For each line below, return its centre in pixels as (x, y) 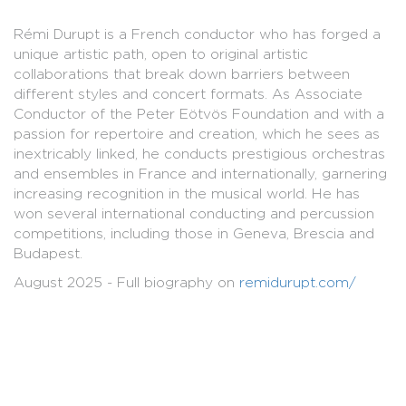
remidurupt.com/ (298, 282)
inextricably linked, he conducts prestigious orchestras (199, 153)
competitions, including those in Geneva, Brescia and (194, 233)
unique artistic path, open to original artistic (161, 53)
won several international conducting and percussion (194, 213)
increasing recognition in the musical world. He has (187, 193)
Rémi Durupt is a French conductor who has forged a (197, 34)
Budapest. (48, 253)
